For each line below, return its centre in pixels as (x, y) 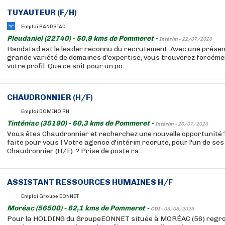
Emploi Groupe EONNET (50, 196)
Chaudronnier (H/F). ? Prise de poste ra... (75, 151)
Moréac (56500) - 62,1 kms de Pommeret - (79, 208)
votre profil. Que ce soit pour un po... (67, 66)
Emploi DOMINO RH (45, 111)
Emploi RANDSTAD (43, 26)
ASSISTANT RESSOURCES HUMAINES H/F (90, 182)
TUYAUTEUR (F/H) (42, 12)
